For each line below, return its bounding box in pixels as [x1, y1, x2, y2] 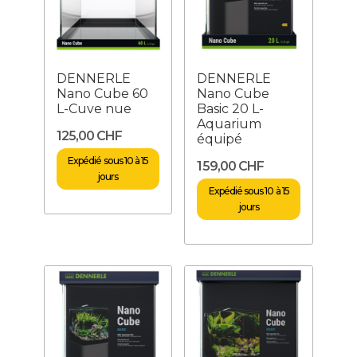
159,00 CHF [197, 158, 264, 174]
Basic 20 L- [197, 100, 265, 116]
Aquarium [197, 116, 262, 131]
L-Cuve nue [56, 100, 131, 116]
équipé [197, 131, 243, 147]
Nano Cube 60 [56, 85, 148, 101]
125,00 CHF [56, 127, 123, 143]
